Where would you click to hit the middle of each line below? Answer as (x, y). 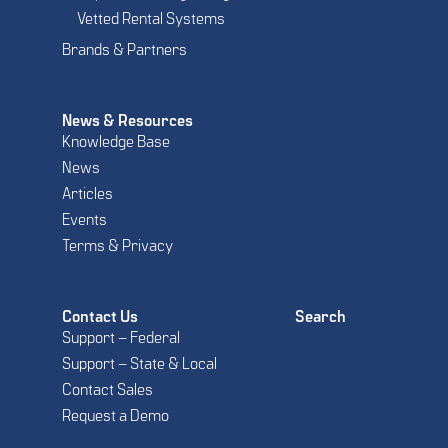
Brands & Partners (124, 50)
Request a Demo (115, 416)
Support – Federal (121, 338)
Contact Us (100, 317)
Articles (87, 194)
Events (84, 220)
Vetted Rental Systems (151, 19)
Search (320, 317)
